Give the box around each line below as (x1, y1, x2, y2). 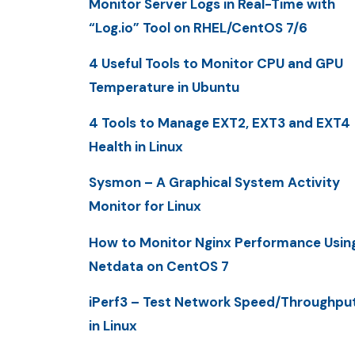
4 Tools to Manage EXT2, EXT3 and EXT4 (89, 114, 350, 132)
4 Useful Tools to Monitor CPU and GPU (89, 54, 343, 72)
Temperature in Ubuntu (89, 78, 239, 96)
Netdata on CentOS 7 (89, 257, 229, 275)
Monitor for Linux (89, 197, 201, 216)
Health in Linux (89, 138, 183, 156)
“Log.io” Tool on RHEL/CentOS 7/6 (89, 18, 307, 36)
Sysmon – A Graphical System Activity (89, 174, 340, 192)
